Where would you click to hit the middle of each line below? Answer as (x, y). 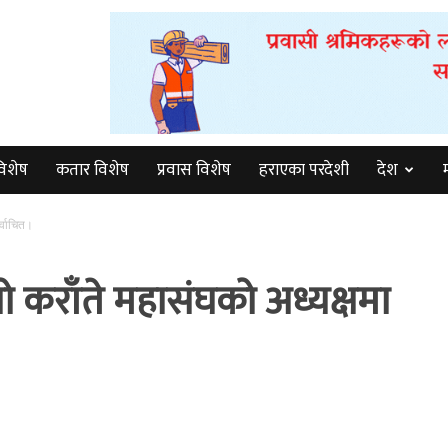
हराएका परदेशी (304, 170)
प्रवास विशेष (194, 170)
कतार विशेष (92, 170)
